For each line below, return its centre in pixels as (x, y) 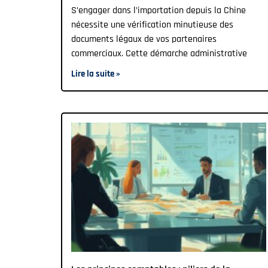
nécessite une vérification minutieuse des (152, 25)
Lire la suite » (96, 74)
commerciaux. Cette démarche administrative (159, 54)
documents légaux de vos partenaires (144, 39)
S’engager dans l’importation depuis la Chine (159, 11)
